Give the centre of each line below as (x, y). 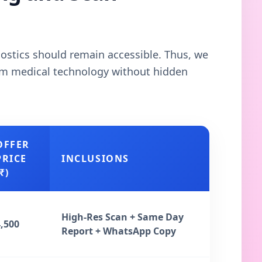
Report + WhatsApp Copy (119, 231)
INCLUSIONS (95, 158)
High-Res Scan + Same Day (123, 217)
